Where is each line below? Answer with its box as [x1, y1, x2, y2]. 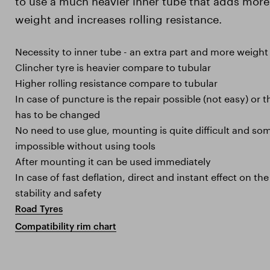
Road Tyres [15, 203, 63, 215]
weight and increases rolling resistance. [15, 9, 225, 27]
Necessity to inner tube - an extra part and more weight [15, 43, 268, 58]
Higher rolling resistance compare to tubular [15, 74, 218, 90]
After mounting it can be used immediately [15, 152, 211, 168]
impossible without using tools [15, 137, 155, 152]
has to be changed [15, 105, 100, 121]
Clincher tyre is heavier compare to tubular [15, 58, 211, 74]
